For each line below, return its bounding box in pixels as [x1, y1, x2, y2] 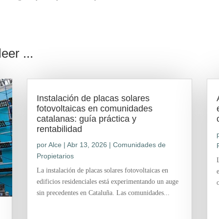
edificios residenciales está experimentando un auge [36, 178, 178, 186]
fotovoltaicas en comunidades [36, 104, 153, 114]
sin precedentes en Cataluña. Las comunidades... [36, 189, 170, 197]
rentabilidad [36, 124, 82, 134]
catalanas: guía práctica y [36, 114, 136, 124]
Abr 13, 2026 [66, 141, 107, 149]
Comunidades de [112, 141, 166, 149]
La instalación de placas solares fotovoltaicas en [36, 167, 168, 175]
